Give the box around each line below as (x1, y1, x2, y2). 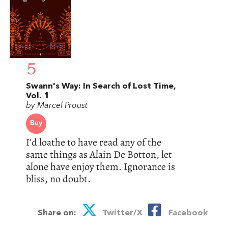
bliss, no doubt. (25, 172, 91, 186)
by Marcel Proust (25, 101, 88, 110)
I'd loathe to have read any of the (25, 135, 161, 149)
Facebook (164, 209, 208, 217)
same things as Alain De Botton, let (25, 147, 172, 161)
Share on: (37, 209, 76, 217)
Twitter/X (100, 209, 142, 217)
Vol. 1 (25, 92, 49, 100)
